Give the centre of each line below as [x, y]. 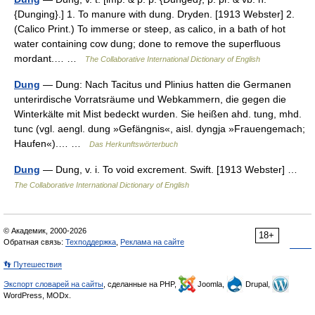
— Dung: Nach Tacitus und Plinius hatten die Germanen [166, 84]
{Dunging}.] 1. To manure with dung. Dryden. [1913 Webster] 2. [154, 14]
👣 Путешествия [33, 264]
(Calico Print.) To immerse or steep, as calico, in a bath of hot [150, 29]
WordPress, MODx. [37, 295]
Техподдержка [91, 242]
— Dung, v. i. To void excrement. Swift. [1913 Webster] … [172, 169]
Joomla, [211, 284]
